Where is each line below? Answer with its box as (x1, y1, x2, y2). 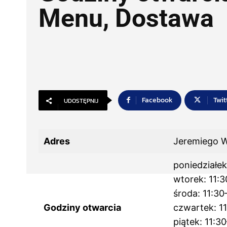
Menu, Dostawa (39, 3, 214, 33)
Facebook (142, 95, 173, 105)
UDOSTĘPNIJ (64, 96, 98, 105)
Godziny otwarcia (44, 202, 121, 213)
